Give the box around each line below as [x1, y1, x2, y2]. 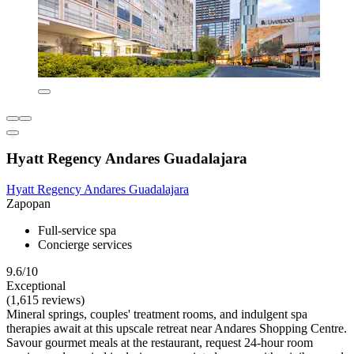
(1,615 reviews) [6, 293, 85, 307]
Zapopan [6, 197, 51, 211]
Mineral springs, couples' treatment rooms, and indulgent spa [6, 307, 307, 322]
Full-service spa [38, 224, 116, 238]
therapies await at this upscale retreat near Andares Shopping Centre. [6, 322, 347, 336]
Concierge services [38, 238, 132, 252]
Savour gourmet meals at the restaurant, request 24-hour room [6, 336, 313, 350]
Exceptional [6, 279, 66, 293]
